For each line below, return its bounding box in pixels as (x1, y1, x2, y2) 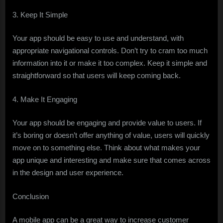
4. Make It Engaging (12, 95, 77, 104)
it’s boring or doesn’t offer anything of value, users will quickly (12, 131, 210, 140)
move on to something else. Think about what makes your (12, 143, 200, 152)
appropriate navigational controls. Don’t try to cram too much (12, 46, 208, 55)
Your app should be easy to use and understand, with (12, 34, 184, 43)
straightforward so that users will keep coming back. (12, 71, 181, 80)
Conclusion (12, 192, 49, 201)
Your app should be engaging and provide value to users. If (12, 118, 202, 127)
